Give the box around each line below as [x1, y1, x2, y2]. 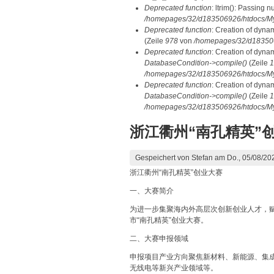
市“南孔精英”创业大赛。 [130, 216, 208, 224]
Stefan [191, 154, 213, 162]
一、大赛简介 [130, 187, 174, 195]
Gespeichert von [135, 154, 191, 162]
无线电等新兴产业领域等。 [130, 264, 218, 272]
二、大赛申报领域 [130, 234, 188, 243]
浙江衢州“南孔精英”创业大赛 [130, 168, 223, 177]
